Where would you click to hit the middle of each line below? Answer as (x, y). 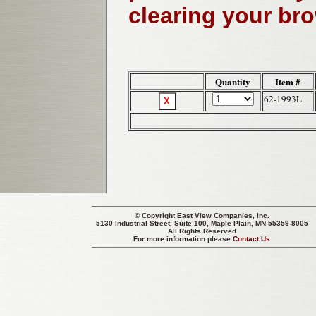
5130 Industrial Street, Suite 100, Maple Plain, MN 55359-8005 (202, 223)
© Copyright (156, 215)
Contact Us (252, 239)
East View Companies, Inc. (223, 215)
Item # (288, 82)
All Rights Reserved (202, 231)
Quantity (233, 82)
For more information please (183, 239)
